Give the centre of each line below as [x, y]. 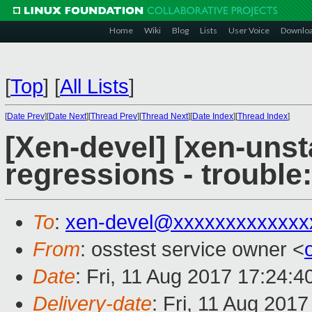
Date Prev [26, 116]
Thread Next [165, 116]
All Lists [94, 86]
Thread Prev [114, 116]
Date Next [68, 116]
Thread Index [263, 116]
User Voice [249, 30]
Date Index [213, 116]
